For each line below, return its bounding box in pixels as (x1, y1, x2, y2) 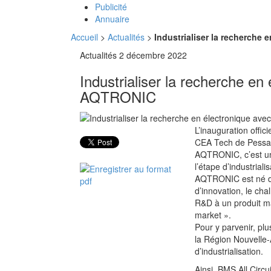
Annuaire (95, 13, 129, 25)
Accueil (71, 31, 100, 43)
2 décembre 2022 (119, 49, 187, 61)
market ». (195, 209, 231, 221)
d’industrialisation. (195, 245, 263, 258)
